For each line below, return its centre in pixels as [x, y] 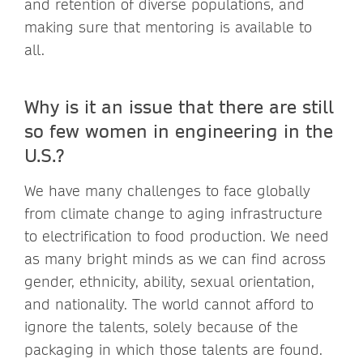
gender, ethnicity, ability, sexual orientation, [169, 281]
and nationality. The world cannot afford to [169, 304]
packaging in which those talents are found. [173, 349]
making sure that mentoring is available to [168, 27]
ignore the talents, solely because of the [161, 327]
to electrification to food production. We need [177, 236]
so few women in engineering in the [179, 130]
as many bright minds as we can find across [175, 258]
